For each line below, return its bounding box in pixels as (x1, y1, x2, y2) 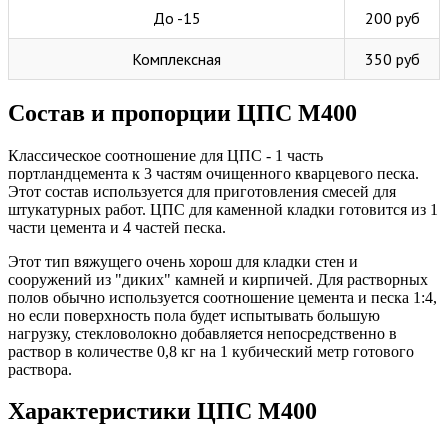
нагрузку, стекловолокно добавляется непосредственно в (8, 324, 397, 342)
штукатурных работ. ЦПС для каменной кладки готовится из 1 (8, 200, 438, 218)
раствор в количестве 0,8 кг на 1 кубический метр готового (8, 342, 414, 360)
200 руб (364, 7, 420, 28)
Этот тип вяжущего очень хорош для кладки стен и (8, 252, 358, 270)
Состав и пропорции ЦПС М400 (8, 99, 357, 126)
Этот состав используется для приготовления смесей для (8, 182, 396, 200)
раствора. (8, 360, 72, 378)
